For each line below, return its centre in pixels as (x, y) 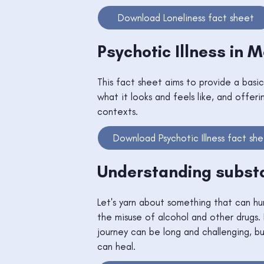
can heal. (117, 247)
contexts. (118, 112)
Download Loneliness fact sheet (186, 17)
